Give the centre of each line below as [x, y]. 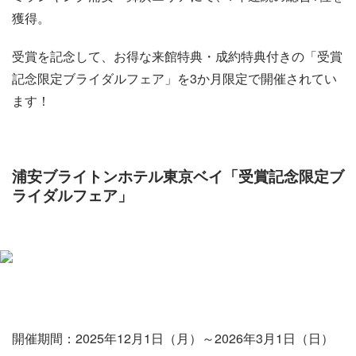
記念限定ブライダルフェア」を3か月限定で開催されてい [174, 78]
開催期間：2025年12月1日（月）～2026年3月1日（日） [173, 338]
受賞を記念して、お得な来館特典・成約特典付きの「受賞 [177, 56]
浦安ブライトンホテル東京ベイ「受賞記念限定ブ [178, 176]
